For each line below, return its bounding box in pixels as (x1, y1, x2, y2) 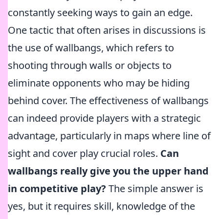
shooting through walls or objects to (8, 59, 172, 72)
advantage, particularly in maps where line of (8, 129, 211, 142)
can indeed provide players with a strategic (8, 111, 201, 125)
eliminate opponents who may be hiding (8, 76, 190, 89)
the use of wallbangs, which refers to (8, 41, 174, 54)
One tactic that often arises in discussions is (8, 23, 206, 37)
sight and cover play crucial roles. (8, 147, 160, 160)
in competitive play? (8, 182, 106, 195)
